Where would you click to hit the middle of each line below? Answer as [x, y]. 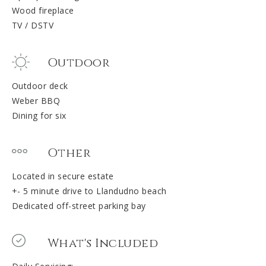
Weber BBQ [36, 101]
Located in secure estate [63, 176]
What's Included [103, 243]
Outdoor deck [40, 86]
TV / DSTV [33, 26]
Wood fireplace [43, 11]
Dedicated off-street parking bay [79, 206]
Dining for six [39, 116]
